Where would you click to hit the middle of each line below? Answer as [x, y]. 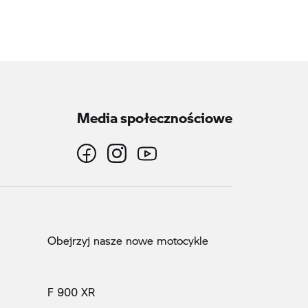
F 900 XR [71, 291]
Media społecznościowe [155, 113]
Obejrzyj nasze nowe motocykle [128, 240]
